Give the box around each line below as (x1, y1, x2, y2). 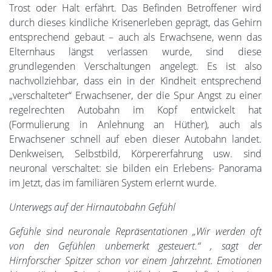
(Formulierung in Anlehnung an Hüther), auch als (9, 117, 262, 131)
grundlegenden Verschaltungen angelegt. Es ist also (9, 59, 262, 73)
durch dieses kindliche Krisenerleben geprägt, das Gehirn (9, 15, 262, 29)
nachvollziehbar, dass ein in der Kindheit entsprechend (9, 73, 262, 87)
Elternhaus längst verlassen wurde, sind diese (9, 44, 262, 58)
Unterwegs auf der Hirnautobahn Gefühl (9, 200, 175, 214)
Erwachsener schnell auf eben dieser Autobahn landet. (9, 132, 262, 146)
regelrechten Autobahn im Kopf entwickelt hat (9, 103, 262, 117)
